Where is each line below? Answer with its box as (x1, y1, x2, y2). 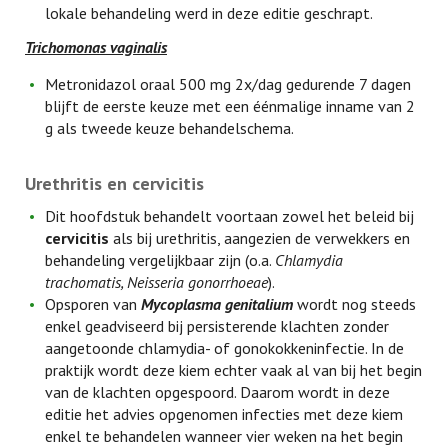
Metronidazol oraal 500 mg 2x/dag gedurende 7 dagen (45, 74, 411, 94)
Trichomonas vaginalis (25, 37, 167, 57)
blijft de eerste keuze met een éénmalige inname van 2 (45, 96, 415, 116)
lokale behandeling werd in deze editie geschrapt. (45, 3, 373, 23)
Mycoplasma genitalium (141, 294, 293, 314)
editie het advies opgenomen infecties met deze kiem (45, 404, 403, 424)
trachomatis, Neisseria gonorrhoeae (45, 272, 268, 292)
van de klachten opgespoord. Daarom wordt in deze (45, 382, 390, 402)
